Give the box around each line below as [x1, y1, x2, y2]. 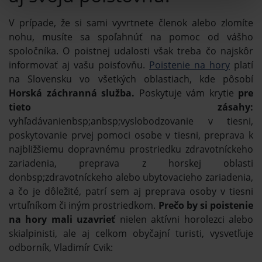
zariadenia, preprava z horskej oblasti [9, 157, 253, 170]
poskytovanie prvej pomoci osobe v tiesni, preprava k [9, 129, 253, 142]
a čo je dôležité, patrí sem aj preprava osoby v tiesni [9, 185, 253, 198]
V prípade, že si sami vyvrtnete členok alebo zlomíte [9, 16, 253, 30]
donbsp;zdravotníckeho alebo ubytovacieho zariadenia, [9, 171, 253, 184]
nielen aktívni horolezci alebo [115, 213, 254, 226]
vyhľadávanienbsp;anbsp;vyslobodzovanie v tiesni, [9, 115, 253, 128]
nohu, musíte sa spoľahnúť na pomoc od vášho [9, 30, 253, 44]
